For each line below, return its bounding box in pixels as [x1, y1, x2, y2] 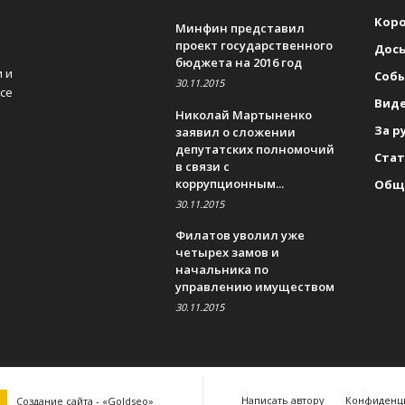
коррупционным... [174, 174, 284, 192]
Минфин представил [174, 19, 305, 36]
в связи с [174, 157, 230, 174]
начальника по [174, 260, 268, 278]
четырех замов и [174, 243, 279, 260]
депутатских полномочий [174, 140, 334, 157]
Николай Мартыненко [174, 106, 312, 123]
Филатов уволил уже [174, 226, 305, 243]
